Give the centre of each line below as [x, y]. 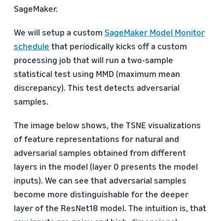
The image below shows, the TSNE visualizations [107, 125]
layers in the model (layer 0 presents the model [106, 166]
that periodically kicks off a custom [118, 46]
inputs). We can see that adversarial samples [100, 180]
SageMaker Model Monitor [155, 32]
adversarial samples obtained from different [100, 152]
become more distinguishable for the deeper [101, 194]
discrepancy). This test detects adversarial [97, 87]
